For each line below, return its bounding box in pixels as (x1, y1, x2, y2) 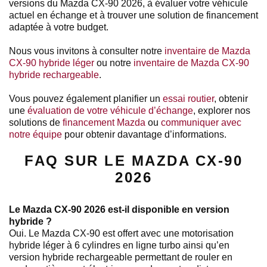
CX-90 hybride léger (9, 57, 94, 68)
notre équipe (9, 129, 62, 139)
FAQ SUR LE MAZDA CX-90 (24, 152, 243, 169)
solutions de (9, 117, 60, 128)
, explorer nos (193, 105, 250, 116)
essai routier (160, 93, 214, 104)
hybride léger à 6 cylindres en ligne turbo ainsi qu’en (9, 240, 229, 250)
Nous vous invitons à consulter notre (9, 45, 162, 56)
